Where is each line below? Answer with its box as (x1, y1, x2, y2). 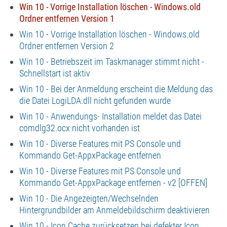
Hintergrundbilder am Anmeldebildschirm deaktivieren (19, 205, 210, 216)
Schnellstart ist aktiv (19, 68, 90, 79)
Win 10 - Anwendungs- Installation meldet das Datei (19, 111, 202, 122)
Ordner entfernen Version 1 (19, 13, 115, 24)
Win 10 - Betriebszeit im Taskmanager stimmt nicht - (19, 56, 204, 67)
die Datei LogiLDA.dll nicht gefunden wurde (19, 95, 171, 106)
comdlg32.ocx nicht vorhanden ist (19, 123, 140, 134)
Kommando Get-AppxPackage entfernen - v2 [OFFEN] (19, 177, 207, 188)
